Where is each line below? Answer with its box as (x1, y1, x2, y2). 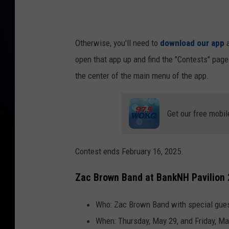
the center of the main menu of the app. (75, 70, 209, 81)
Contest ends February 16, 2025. (75, 146, 184, 156)
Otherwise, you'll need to (75, 37, 160, 48)
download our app (160, 37, 224, 48)
